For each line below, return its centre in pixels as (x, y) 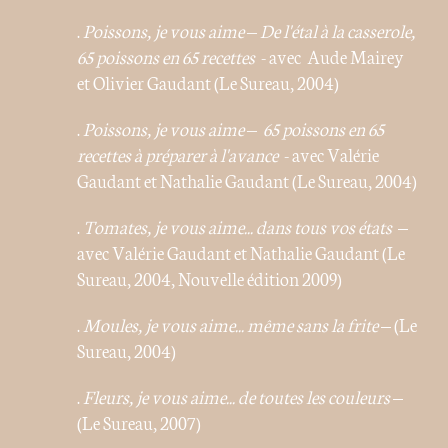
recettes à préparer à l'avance (178, 154)
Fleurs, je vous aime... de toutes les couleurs (237, 396)
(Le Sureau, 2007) (139, 422)
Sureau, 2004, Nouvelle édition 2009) (210, 278)
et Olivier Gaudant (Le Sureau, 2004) (208, 82)
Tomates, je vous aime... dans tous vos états (238, 226)
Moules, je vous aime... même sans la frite (231, 324)
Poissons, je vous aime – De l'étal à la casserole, (249, 30)
